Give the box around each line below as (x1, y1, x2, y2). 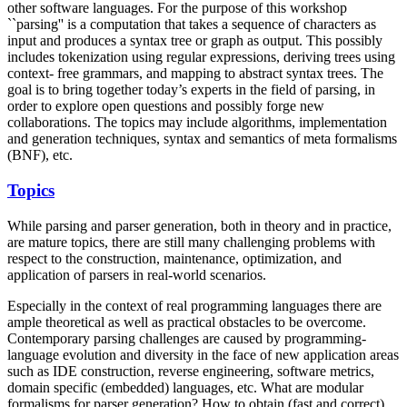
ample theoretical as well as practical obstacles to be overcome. (7, 313, 366, 330)
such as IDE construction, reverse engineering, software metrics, (7, 362, 374, 379)
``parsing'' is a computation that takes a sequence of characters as (7, 16, 376, 33)
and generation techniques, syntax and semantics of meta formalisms (7, 131, 397, 147)
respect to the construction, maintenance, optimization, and (7, 250, 342, 266)
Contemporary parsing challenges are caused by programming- (7, 330, 366, 346)
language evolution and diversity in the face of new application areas (7, 346, 399, 362)
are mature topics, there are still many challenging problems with (7, 233, 375, 250)
